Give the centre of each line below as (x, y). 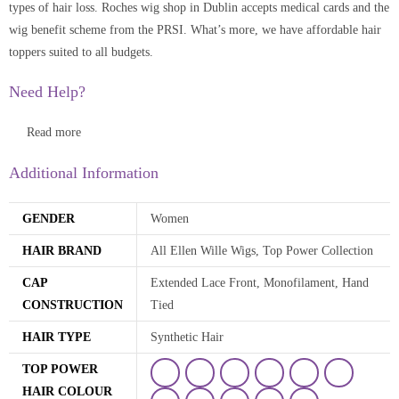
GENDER (49, 218)
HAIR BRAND (62, 250)
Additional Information (84, 172)
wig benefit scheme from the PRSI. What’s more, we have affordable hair (195, 29)
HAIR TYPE (57, 337)
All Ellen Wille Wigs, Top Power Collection (262, 250)
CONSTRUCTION (73, 305)
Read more (54, 132)
